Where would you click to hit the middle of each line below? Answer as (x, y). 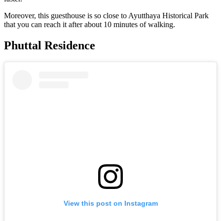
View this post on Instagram (110, 203)
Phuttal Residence (50, 46)
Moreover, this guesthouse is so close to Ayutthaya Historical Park (106, 16)
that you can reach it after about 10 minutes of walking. (90, 25)
